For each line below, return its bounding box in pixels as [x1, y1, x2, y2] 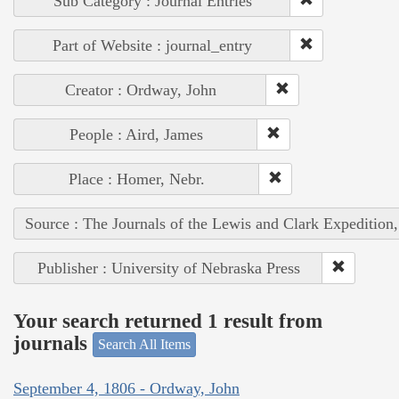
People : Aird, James [69, 126, 203, 144]
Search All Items [98, 337, 191, 353]
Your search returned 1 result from [13, 309, 322, 332]
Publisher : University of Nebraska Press [37, 259, 300, 278]
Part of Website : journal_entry [53, 37, 252, 55]
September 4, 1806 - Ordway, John [13, 379, 240, 397]
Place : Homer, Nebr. [69, 170, 205, 189]
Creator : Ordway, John [64, 81, 216, 100]
